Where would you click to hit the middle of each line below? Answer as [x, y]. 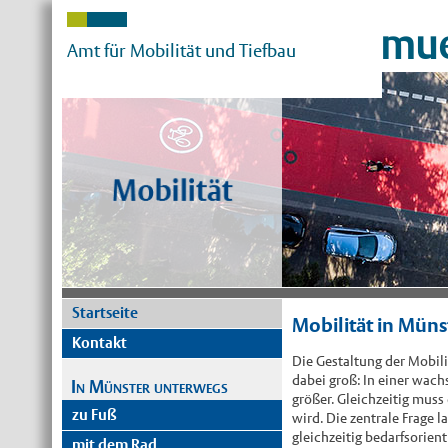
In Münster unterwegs [149, 386]
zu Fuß [95, 414]
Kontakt [100, 343]
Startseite [105, 313]
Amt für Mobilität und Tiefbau [181, 50]
